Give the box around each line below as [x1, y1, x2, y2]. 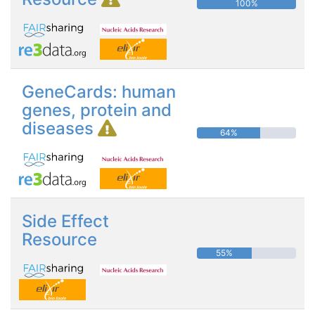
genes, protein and [22, 99, 172, 120]
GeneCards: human [22, 81, 176, 102]
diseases [22, 117, 98, 139]
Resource [22, 229, 97, 250]
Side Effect [22, 210, 109, 231]
